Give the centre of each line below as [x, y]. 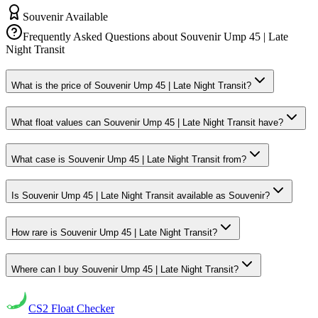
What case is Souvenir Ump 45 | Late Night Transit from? [129, 159]
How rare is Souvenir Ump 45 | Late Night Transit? [114, 233]
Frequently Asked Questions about [102, 37]
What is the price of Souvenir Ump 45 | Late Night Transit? [131, 86]
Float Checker [81, 309]
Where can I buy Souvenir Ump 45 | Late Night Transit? [125, 269]
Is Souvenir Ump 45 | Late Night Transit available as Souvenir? [141, 196]
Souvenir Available [65, 17]
